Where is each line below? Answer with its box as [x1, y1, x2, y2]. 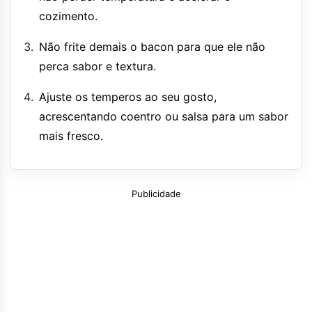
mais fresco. [39, 128, 103, 143]
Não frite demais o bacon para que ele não [39, 39, 265, 54]
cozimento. [39, 8, 97, 23]
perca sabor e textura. [39, 58, 156, 73]
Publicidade [131, 187, 181, 199]
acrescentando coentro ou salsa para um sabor [39, 109, 288, 123]
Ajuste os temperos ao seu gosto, [39, 89, 217, 104]
